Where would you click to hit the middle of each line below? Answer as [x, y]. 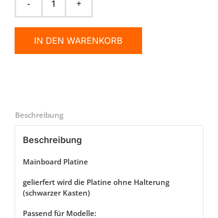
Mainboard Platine [55, 161]
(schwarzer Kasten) [56, 192]
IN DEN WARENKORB [78, 41]
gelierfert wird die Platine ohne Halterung [96, 182]
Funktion [72, 48]
